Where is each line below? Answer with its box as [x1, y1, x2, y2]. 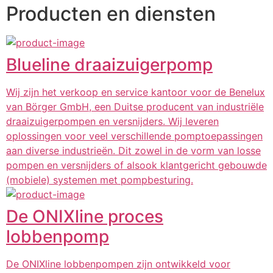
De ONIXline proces [6, 206, 163, 227]
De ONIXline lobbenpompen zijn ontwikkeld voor [6, 258, 230, 270]
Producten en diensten [6, 2, 216, 26]
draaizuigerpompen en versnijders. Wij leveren [6, 115, 219, 127]
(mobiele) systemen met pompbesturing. [6, 174, 193, 186]
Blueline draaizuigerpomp [6, 54, 213, 75]
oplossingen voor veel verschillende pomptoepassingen [6, 130, 263, 142]
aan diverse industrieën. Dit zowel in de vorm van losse [6, 144, 261, 157]
